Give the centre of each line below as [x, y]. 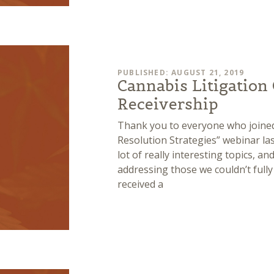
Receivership [168, 104]
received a [140, 184]
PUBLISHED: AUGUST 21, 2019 [181, 73]
